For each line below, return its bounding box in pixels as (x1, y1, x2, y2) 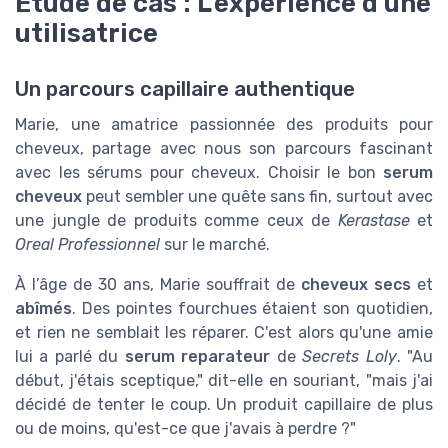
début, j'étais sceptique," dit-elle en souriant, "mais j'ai (15, 370, 433, 390)
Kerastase (337, 210, 410, 230)
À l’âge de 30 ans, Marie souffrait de (15, 274, 301, 294)
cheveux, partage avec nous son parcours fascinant (15, 138, 433, 158)
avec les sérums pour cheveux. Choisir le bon (15, 162, 383, 182)
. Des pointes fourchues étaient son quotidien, (72, 298, 433, 318)
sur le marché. (160, 234, 270, 254)
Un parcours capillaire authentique (15, 76, 355, 101)
